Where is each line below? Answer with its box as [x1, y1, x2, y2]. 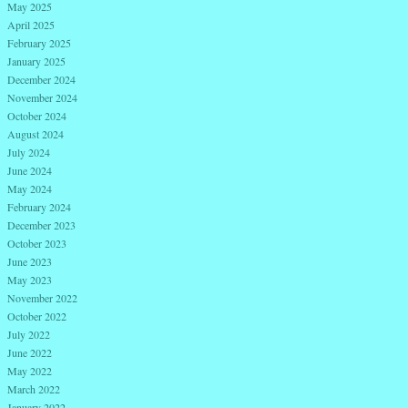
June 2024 [7, 162, 52, 178]
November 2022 [7, 290, 77, 305]
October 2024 [7, 107, 66, 123]
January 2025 [7, 53, 66, 68]
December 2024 [7, 71, 76, 87]
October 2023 [7, 235, 66, 250]
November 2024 [7, 89, 77, 105]
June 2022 [7, 344, 52, 360]
